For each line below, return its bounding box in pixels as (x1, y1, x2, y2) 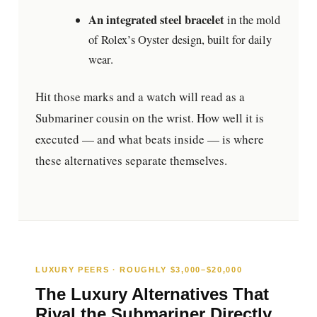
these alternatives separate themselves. (35, 152, 228, 169)
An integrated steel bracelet (88, 11, 224, 29)
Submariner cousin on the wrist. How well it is (35, 110, 265, 127)
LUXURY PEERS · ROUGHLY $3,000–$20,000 (35, 265, 243, 274)
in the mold (224, 12, 280, 28)
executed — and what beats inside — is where (35, 131, 265, 148)
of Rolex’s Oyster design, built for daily (88, 32, 272, 48)
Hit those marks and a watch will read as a (35, 88, 246, 105)
